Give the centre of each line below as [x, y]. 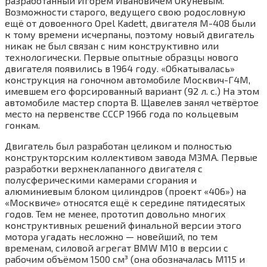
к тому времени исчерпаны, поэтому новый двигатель [130, 34]
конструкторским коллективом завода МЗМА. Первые [131, 157]
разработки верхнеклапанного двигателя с [104, 168]
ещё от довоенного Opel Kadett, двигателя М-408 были [130, 23]
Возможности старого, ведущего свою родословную [125, 11]
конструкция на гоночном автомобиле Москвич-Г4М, [128, 79]
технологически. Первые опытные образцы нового [122, 57]
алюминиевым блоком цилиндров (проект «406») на [125, 191]
